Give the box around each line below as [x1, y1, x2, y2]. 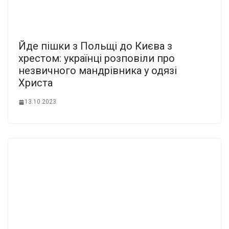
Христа [18, 77, 53, 89]
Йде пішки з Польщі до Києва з [18, 40, 172, 53]
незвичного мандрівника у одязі [18, 64, 177, 77]
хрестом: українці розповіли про [18, 52, 175, 65]
